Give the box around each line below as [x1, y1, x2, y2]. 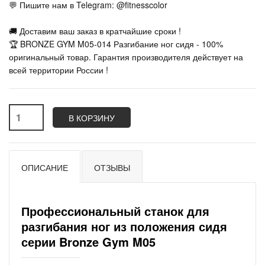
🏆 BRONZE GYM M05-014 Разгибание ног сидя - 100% [9, 38, 223, 50]
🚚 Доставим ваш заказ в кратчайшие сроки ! [9, 25, 181, 37]
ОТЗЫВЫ [94, 161, 130, 173]
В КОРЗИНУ [69, 112, 115, 124]
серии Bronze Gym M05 [21, 233, 156, 250]
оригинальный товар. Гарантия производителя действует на [9, 51, 243, 63]
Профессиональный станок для [21, 202, 209, 219]
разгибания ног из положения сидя [21, 218, 227, 235]
